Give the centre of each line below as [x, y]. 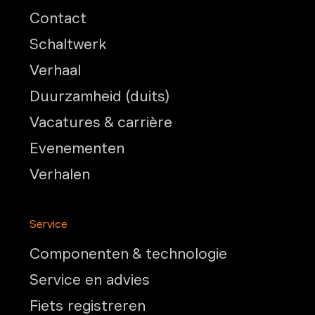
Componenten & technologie [128, 254]
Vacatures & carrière [101, 123]
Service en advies [89, 280]
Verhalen [59, 175]
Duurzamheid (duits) [99, 97]
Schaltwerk [67, 45]
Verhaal [55, 71]
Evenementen [77, 149]
